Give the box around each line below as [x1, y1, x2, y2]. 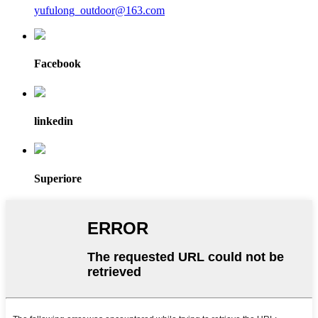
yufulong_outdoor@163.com [34, 4, 165, 17]
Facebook [34, 57, 81, 70]
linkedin [34, 115, 73, 128]
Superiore [34, 172, 82, 185]
